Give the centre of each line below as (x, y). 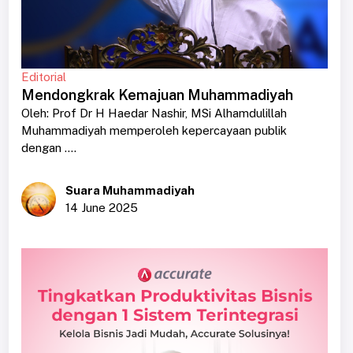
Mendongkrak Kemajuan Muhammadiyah (157, 95)
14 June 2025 (101, 207)
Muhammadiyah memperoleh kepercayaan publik (154, 130)
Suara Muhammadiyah (130, 190)
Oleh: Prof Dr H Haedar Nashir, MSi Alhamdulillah (154, 113)
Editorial (43, 76)
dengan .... (48, 147)
